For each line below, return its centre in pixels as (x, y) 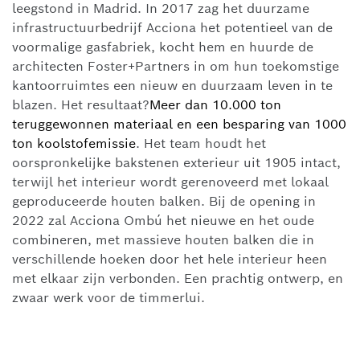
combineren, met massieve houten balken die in (163, 240)
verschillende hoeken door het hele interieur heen (170, 260)
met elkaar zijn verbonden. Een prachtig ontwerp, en (178, 279)
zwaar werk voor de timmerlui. (108, 298)
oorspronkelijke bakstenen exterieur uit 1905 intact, (176, 163)
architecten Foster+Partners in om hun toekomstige (176, 67)
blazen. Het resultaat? (81, 105)
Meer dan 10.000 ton (215, 105)
